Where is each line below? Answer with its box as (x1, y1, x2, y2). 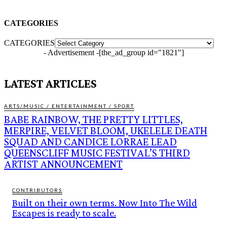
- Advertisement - (43, 48, 99, 57)
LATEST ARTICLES (4, 77, 97, 91)
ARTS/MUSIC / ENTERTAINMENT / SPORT (4, 103, 134, 109)
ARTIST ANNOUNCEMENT (4, 158, 123, 171)
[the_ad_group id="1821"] (98, 48, 184, 57)
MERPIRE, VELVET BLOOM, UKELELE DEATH (4, 124, 207, 137)
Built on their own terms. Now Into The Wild (12, 197, 197, 209)
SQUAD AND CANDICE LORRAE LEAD (4, 135, 177, 148)
